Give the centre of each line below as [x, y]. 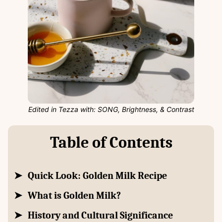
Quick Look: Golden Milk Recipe [97, 175]
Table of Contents [111, 142]
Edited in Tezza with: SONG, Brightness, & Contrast [111, 109]
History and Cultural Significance [100, 215]
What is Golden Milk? [74, 195]
